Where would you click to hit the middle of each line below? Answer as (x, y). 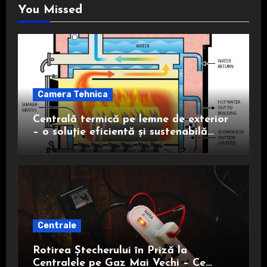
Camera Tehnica (72, 95)
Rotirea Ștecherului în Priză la (110, 250)
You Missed (50, 10)
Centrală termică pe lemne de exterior (130, 120)
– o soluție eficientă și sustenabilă (120, 132)
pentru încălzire (72, 145)
